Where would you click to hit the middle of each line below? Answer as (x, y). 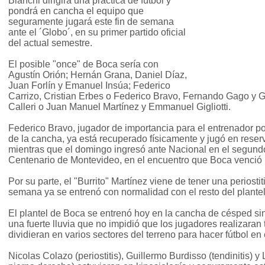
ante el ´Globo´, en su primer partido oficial (97, 33)
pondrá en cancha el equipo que (76, 11)
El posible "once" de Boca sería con (83, 64)
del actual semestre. (50, 43)
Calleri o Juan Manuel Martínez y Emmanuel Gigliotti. (119, 107)
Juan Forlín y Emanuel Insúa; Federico (89, 86)
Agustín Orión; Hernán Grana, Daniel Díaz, (98, 75)
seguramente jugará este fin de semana (91, 22)
